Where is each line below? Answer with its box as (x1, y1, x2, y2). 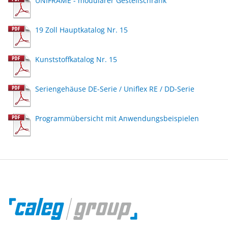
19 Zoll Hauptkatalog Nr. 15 (35, 25, 128, 35)
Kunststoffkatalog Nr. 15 (35, 54, 117, 65)
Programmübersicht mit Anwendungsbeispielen (35, 113, 199, 124)
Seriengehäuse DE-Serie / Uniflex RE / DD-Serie (35, 84, 194, 94)
